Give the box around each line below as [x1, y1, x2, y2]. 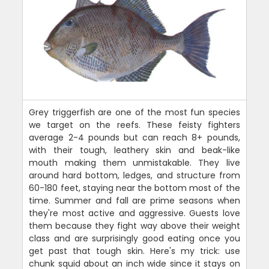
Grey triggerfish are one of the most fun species [29, 106, 240, 119]
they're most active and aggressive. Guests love [29, 207, 240, 220]
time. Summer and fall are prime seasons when [29, 195, 240, 207]
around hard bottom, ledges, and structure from [29, 169, 240, 182]
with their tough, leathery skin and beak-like [29, 144, 240, 157]
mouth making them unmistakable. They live [29, 157, 240, 169]
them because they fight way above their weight [29, 220, 240, 232]
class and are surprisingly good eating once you [29, 232, 240, 245]
